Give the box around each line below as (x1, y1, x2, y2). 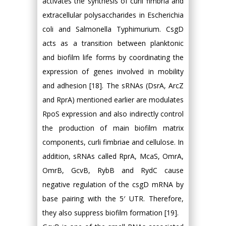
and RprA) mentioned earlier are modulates (42, 94, 184, 104)
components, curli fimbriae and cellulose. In (42, 137, 184, 147)
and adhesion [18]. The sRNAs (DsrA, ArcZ (42, 80, 184, 90)
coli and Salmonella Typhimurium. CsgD (42, 24, 184, 34)
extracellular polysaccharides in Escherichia (42, 10, 184, 20)
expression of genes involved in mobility (42, 66, 184, 76)
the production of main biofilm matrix (42, 123, 184, 133)
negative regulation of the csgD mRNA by (42, 179, 184, 189)
